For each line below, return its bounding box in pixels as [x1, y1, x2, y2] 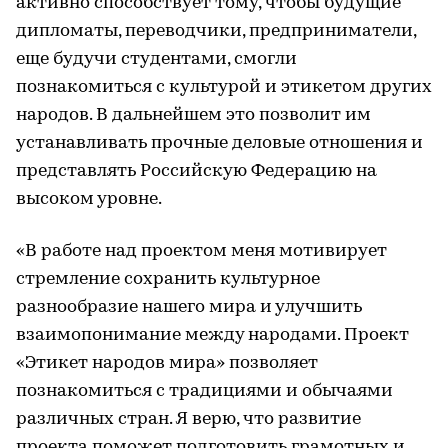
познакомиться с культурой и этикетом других [16, 77, 432, 97]
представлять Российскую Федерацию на [16, 161, 377, 181]
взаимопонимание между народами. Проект [16, 325, 409, 345]
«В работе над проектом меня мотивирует [16, 241, 387, 261]
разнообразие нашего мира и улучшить [16, 297, 362, 317]
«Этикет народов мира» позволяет [16, 353, 318, 373]
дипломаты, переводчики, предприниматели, [16, 21, 416, 41]
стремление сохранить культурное [16, 269, 320, 289]
